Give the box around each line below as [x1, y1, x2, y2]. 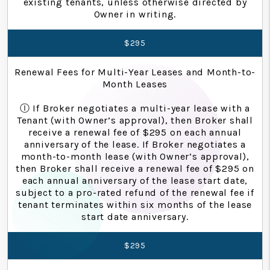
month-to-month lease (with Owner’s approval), [20, 150, 250, 162]
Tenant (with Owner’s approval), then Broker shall [16, 114, 254, 126]
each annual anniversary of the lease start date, [22, 174, 248, 186]
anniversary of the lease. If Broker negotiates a [24, 138, 246, 150]
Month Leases [102, 78, 168, 90]
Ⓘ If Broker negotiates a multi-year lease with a [19, 102, 251, 114]
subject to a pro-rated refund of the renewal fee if [16, 186, 254, 198]
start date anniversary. [81, 210, 189, 222]
